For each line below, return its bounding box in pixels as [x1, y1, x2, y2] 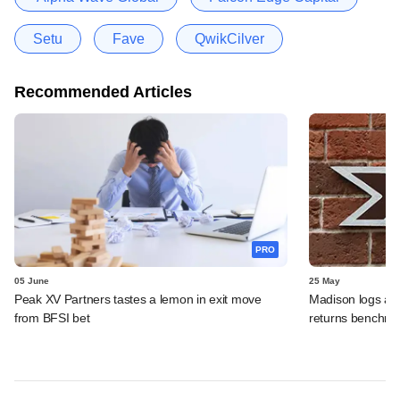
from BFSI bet [14, 310, 90, 325]
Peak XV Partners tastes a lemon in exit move [14, 291, 262, 306]
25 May [309, 275, 340, 286]
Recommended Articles [14, 82, 192, 101]
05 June [14, 275, 49, 286]
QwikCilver [195, 30, 264, 46]
